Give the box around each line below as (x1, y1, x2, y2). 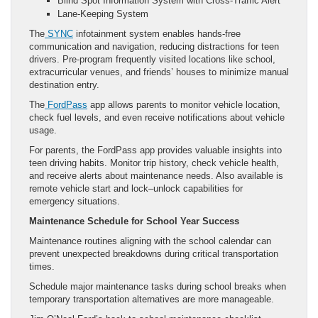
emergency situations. (29, 195, 120, 207)
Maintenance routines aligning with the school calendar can (29, 235, 271, 246)
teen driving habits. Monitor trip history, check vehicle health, (29, 157, 279, 168)
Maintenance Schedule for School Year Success (29, 215, 239, 226)
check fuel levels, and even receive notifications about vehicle (29, 111, 285, 123)
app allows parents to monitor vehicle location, (87, 99, 280, 110)
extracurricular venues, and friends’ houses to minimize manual (29, 66, 289, 77)
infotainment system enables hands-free (73, 28, 241, 39)
